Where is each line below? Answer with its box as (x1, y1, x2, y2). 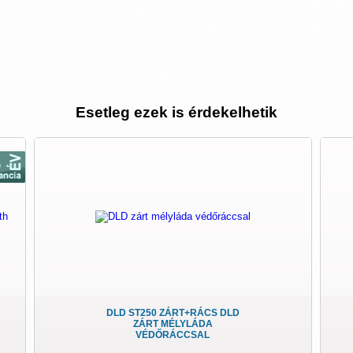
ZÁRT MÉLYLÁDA (132, 318, 213, 330)
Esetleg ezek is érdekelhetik (76, 103, 277, 121)
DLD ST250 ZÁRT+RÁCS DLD (106, 307, 240, 319)
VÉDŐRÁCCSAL (136, 329, 210, 341)
